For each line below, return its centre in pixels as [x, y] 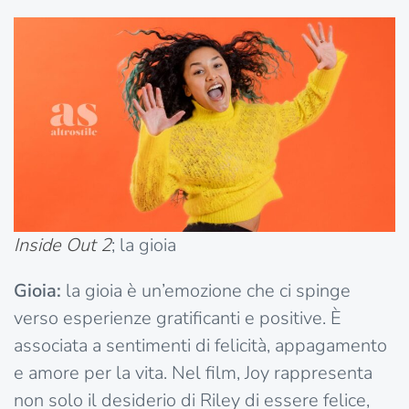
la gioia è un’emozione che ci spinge [206, 291]
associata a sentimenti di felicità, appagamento [200, 346]
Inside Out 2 [63, 246]
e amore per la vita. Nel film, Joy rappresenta [193, 373]
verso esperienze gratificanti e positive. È [178, 319]
